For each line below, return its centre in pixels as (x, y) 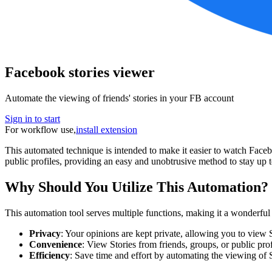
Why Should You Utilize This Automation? (137, 187)
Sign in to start (32, 118)
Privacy (45, 233)
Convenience (56, 244)
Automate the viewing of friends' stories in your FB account (119, 98)
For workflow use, (40, 129)
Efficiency (49, 255)
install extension (107, 129)
